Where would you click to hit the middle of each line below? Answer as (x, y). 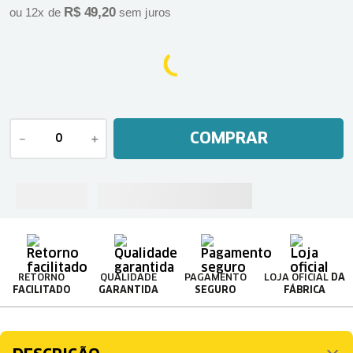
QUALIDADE (128, 278)
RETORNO (41, 278)
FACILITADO (41, 290)
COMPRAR (229, 138)
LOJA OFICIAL (297, 278)
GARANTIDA (128, 290)
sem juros (143, 13)
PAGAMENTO (215, 278)
